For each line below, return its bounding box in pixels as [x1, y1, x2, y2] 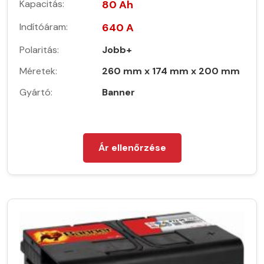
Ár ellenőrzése [98, 141, 166, 154]
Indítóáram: [19, 20, 68, 33]
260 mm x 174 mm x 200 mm [102, 64, 240, 77]
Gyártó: [19, 85, 52, 98]
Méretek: [19, 64, 57, 77]
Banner [102, 85, 135, 98]
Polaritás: [19, 43, 59, 56]
